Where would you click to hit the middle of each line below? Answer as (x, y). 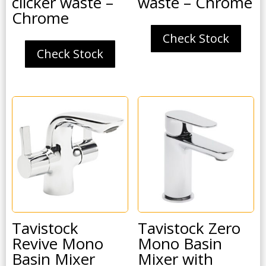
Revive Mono (58, 244)
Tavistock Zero (189, 228)
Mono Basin (180, 244)
